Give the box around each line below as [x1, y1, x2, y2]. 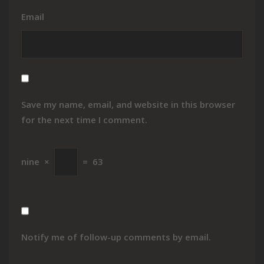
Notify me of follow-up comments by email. [21, 230, 211, 243]
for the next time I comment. [21, 113, 147, 126]
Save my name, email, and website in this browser [21, 98, 235, 110]
